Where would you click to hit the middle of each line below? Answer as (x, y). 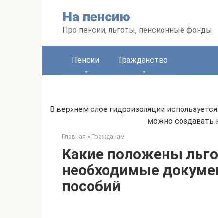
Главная (74, 136)
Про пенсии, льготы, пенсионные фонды (137, 30)
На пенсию (96, 17)
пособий (91, 186)
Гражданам (108, 136)
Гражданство (143, 60)
